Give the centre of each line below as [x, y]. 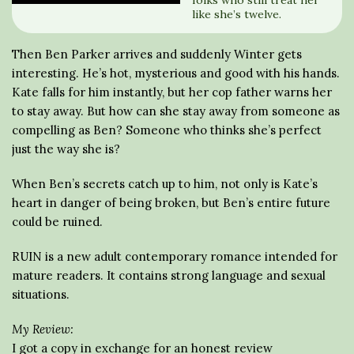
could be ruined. [57, 222]
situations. [41, 294]
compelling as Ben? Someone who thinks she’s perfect [167, 130]
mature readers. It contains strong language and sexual [169, 275]
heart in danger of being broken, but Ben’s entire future [171, 203]
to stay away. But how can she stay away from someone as [176, 111]
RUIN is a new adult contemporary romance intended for [175, 256]
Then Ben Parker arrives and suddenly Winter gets [157, 54]
